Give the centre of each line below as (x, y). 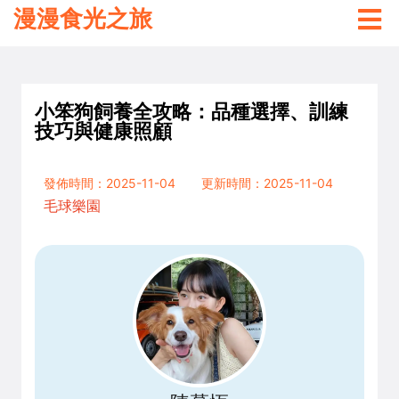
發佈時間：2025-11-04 (110, 183)
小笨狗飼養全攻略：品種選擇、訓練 (191, 111)
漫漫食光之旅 (83, 19)
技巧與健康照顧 (103, 130)
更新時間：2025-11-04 (267, 183)
